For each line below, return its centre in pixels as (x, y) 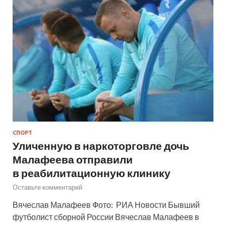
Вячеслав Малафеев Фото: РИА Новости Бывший (106, 205)
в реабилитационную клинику (92, 173)
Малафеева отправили (73, 159)
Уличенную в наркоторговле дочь (101, 146)
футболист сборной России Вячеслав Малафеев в (106, 217)
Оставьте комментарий (47, 187)
